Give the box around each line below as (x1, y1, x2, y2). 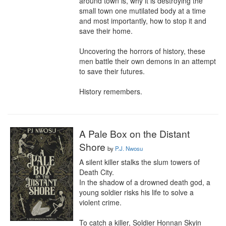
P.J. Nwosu (115, 144, 143, 152)
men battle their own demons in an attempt (79, 56, 216, 66)
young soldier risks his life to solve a (79, 187, 194, 197)
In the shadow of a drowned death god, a (79, 177, 210, 187)
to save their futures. (79, 66, 145, 76)
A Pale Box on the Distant (79, 127, 190, 140)
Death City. (79, 167, 116, 177)
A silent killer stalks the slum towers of (79, 157, 200, 167)
